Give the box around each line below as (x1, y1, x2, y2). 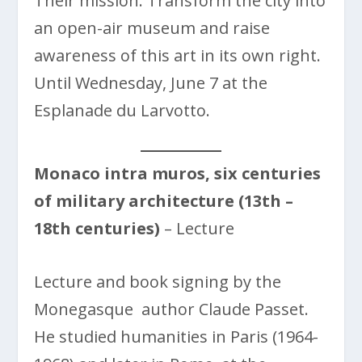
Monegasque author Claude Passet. (34, 298, 309, 321)
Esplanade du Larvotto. (34, 99, 211, 122)
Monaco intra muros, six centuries (34, 162, 322, 185)
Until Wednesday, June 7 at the (34, 72, 268, 95)
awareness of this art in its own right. (34, 44, 322, 67)
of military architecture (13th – (34, 190, 294, 213)
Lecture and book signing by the (34, 271, 282, 293)
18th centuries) (34, 217, 161, 240)
